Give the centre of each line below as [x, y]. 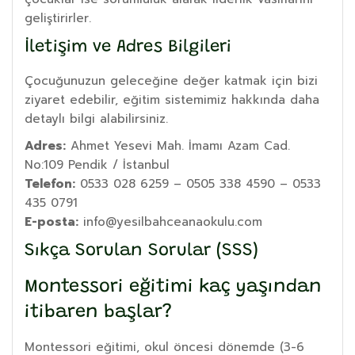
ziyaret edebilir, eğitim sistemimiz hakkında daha [172, 99]
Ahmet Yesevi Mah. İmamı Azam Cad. [178, 145]
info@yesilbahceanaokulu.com [170, 221]
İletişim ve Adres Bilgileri [128, 47]
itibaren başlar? [98, 312]
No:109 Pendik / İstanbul [97, 164]
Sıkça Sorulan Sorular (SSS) [141, 251]
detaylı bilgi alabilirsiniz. [96, 118]
